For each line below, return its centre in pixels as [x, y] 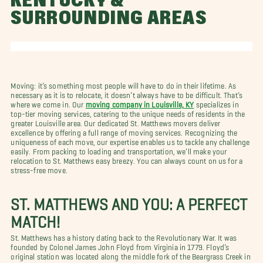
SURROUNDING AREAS [109, 18]
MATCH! [36, 218]
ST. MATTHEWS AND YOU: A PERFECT [129, 200]
